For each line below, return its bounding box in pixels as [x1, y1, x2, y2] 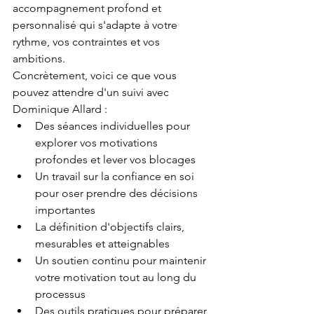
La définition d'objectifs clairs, [35, 220, 187, 233]
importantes [35, 203, 95, 217]
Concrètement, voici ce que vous [13, 69, 179, 82]
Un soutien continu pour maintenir [35, 254, 209, 267]
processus [35, 287, 86, 301]
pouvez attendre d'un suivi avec [13, 86, 172, 99]
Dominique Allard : [13, 102, 107, 116]
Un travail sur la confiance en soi [35, 170, 197, 183]
